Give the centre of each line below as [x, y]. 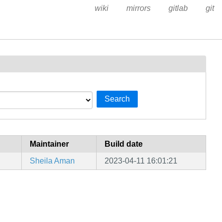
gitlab [178, 8]
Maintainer [49, 144]
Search [117, 99]
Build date [124, 144]
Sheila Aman [52, 161]
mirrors [138, 8]
